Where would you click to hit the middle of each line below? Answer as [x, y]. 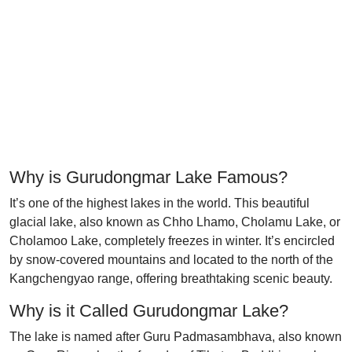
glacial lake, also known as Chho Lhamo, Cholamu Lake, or [175, 222]
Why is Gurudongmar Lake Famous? [148, 177]
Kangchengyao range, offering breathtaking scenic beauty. [171, 279]
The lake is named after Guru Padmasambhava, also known [176, 337]
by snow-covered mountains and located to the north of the [171, 260]
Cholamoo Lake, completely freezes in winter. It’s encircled [172, 241]
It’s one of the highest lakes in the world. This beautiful [159, 203]
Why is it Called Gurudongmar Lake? [149, 311]
